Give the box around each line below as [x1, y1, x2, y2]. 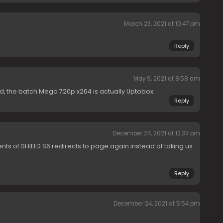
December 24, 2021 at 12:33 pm [112, 129, 200, 138]
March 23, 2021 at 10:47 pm [123, 20, 200, 28]
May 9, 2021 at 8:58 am [133, 75, 200, 83]
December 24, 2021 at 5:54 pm [113, 200, 200, 208]
